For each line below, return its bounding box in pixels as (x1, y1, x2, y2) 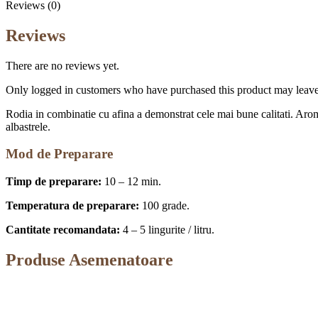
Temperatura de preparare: (6, 199, 139, 212)
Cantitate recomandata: (6, 224, 120, 236)
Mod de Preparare (6, 146, 113, 162)
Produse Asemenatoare (6, 251, 173, 270)
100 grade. (139, 199, 190, 212)
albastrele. (6, 120, 50, 133)
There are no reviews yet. (6, 59, 119, 72)
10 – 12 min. (102, 175, 161, 188)
